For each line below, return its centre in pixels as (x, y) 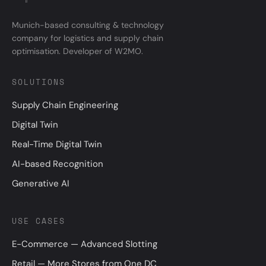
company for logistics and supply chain (88, 38)
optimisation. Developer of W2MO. (77, 51)
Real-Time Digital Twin (57, 144)
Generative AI (41, 183)
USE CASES (39, 221)
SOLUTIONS (39, 82)
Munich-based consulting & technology (88, 25)
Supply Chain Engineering (65, 105)
